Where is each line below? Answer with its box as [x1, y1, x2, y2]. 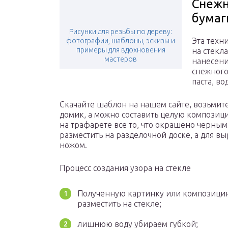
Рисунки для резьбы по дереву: [69, 27, 172, 36]
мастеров [104, 55, 137, 64]
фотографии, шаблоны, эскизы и [66, 37, 175, 45]
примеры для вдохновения [76, 46, 165, 54]
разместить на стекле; [77, 199, 161, 209]
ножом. [60, 140, 87, 150]
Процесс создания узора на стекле [60, 163, 191, 173]
